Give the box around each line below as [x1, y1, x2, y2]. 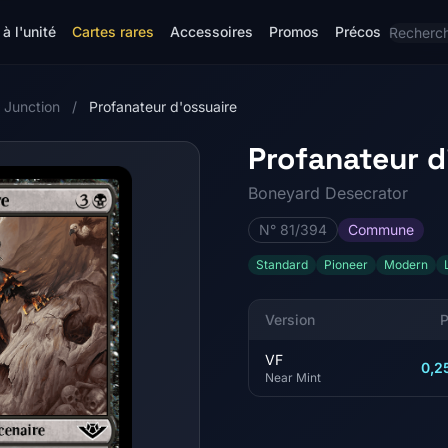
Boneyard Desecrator [248, 183, 408, 203]
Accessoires [170, 23, 253, 40]
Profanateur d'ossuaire [89, 98, 237, 115]
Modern [384, 257, 428, 272]
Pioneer [324, 257, 368, 272]
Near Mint [265, 370, 321, 385]
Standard [256, 257, 308, 272]
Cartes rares [72, 23, 154, 40]
